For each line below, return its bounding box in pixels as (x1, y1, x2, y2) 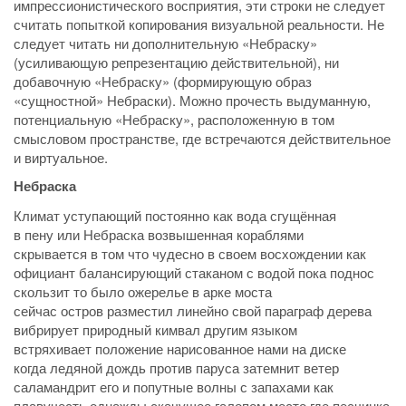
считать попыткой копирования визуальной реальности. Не (14, 14, 384, 34)
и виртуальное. (14, 147, 108, 167)
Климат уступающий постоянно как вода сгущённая (14, 205, 336, 225)
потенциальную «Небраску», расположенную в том (14, 109, 334, 129)
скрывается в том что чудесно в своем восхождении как (14, 243, 366, 263)
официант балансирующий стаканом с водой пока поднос (14, 262, 374, 282)
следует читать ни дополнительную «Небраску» (14, 33, 317, 53)
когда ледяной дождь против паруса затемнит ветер (14, 357, 339, 377)
